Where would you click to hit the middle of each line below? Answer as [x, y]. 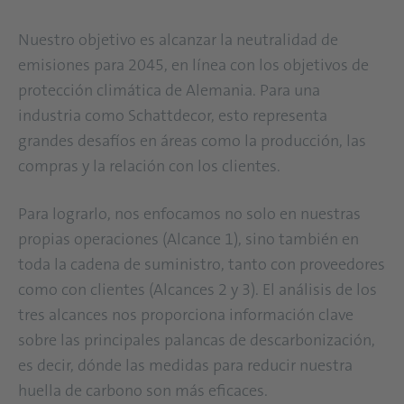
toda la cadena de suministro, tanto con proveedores [202, 265]
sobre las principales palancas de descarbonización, [197, 340]
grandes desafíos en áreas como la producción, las [192, 141]
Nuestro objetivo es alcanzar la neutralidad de [178, 40]
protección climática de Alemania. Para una [169, 91]
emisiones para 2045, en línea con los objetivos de [193, 65]
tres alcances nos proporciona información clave [186, 315]
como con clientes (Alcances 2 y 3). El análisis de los [197, 290]
